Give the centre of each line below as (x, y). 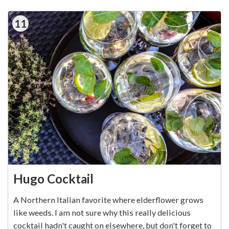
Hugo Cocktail (53, 179)
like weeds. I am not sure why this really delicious (102, 213)
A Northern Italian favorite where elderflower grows (108, 200)
